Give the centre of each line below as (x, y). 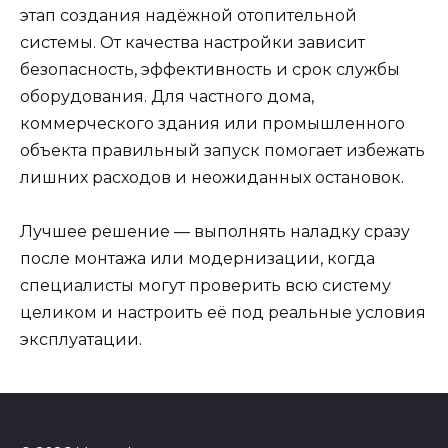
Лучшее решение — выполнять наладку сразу (215, 232)
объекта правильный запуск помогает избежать (222, 151)
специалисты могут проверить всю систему (205, 286)
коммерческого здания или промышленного (212, 124)
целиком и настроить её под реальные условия (223, 313)
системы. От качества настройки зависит (192, 43)
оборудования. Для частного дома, (167, 97)
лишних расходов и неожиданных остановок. (212, 178)
